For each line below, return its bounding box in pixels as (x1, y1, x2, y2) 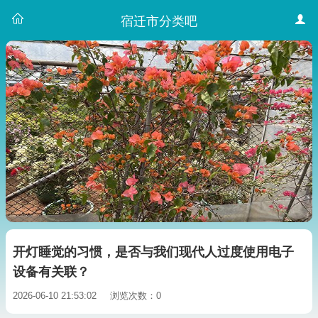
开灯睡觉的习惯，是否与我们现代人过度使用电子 (13, 245, 294, 259)
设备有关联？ (13, 265, 89, 279)
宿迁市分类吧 (121, 14, 197, 28)
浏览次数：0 (110, 290, 161, 301)
